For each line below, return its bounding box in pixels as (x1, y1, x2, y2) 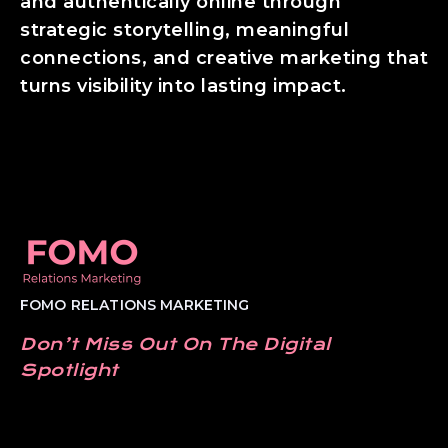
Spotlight (20, 359, 119, 380)
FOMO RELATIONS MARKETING (20, 295, 250, 314)
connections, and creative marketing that (20, 46, 428, 69)
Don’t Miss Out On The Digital (20, 333, 331, 354)
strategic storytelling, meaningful (20, 18, 349, 41)
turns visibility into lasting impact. (20, 74, 347, 97)
